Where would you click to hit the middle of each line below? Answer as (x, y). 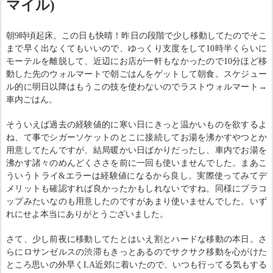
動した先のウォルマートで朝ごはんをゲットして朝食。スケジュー (136, 74)
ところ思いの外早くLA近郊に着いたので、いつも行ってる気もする (136, 265)
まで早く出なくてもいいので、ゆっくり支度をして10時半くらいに (136, 49)
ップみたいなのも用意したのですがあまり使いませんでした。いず (136, 202)
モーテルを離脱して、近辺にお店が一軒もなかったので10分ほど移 (136, 62)
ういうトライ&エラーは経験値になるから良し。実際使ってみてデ (136, 176)
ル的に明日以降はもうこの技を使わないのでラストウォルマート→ (136, 87)
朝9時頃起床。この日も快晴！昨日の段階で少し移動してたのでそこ (136, 36)
